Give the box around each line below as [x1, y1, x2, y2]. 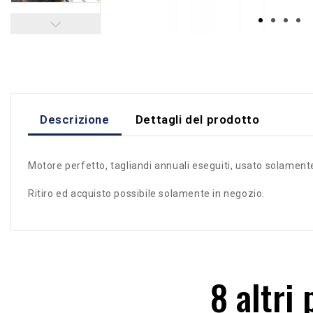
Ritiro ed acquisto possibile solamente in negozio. [28, 188, 265, 200]
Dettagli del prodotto [135, 112, 260, 126]
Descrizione [40, 112, 110, 126]
